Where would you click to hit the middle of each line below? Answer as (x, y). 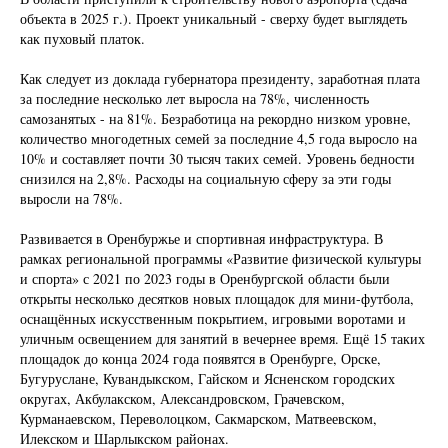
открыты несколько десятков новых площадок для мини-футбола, (217, 298)
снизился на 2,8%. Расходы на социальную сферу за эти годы (205, 178)
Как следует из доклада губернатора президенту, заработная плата (220, 78)
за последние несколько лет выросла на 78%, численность (194, 98)
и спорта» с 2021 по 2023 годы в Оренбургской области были (205, 278)
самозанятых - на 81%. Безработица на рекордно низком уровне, (215, 118)
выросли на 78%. (71, 198)
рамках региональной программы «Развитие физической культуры (220, 258)
